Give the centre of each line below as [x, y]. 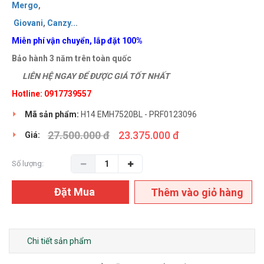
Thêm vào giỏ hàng [197, 193]
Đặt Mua [74, 192]
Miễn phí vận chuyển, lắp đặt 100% [77, 41]
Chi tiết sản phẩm [59, 241]
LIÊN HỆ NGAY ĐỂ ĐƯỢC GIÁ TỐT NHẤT [95, 76]
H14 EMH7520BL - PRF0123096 [139, 115]
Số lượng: [28, 164]
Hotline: [27, 94]
